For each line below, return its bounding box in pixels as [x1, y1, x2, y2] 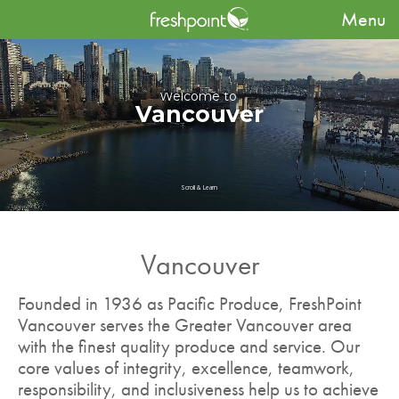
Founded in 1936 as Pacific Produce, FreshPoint [18, 292, 362, 315]
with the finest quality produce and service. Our [18, 335, 360, 358]
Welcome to [159, 88, 237, 104]
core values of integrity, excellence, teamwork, [18, 356, 354, 379]
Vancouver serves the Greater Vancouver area [18, 313, 352, 337]
